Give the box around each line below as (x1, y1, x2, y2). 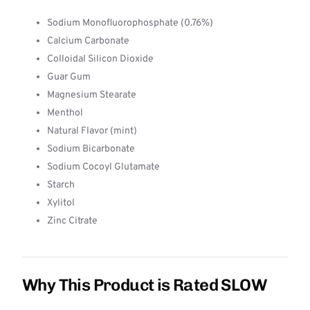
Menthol (47, 107, 83, 119)
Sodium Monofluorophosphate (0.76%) (47, 17, 213, 29)
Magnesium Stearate (47, 89, 136, 101)
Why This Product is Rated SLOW (22, 275, 266, 295)
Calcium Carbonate (47, 35, 129, 47)
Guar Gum (47, 71, 91, 83)
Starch (47, 179, 75, 191)
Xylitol (47, 197, 75, 209)
